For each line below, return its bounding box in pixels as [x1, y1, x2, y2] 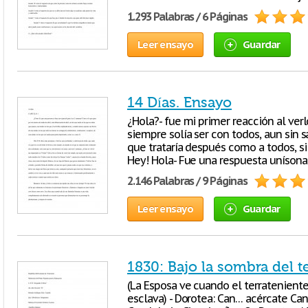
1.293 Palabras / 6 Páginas [127, 10, 247, 23]
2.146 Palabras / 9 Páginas [127, 174, 247, 188]
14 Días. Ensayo [127, 94, 232, 111]
